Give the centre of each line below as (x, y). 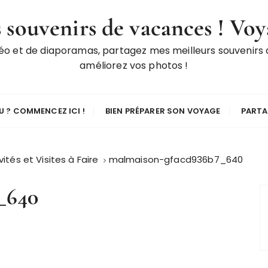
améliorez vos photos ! (134, 66)
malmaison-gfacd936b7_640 (176, 159)
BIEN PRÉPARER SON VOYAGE (163, 111)
